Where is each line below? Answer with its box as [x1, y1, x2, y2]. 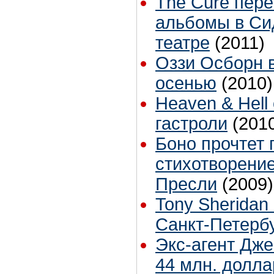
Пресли [155, 174, 217, 194]
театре [155, 33, 210, 53]
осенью [155, 73, 217, 94]
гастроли [155, 114, 228, 134]
